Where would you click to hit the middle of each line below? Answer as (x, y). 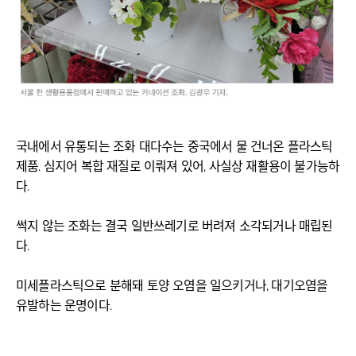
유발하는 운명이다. (64, 306)
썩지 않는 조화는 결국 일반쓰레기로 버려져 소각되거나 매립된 (174, 226)
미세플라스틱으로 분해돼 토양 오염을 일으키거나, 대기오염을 (172, 286)
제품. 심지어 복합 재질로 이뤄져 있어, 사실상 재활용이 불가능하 (178, 167)
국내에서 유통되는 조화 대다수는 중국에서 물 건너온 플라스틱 (174, 147)
